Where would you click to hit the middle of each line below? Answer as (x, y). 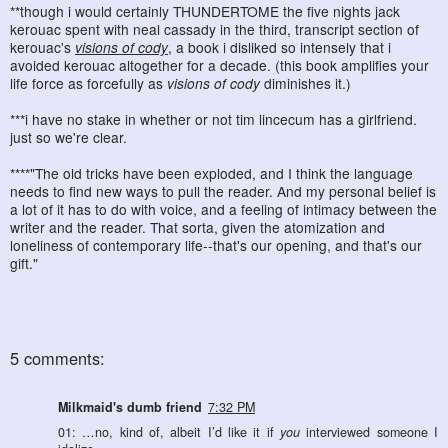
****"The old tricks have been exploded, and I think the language (211, 172)
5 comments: (57, 358)
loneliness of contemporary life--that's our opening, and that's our (216, 244)
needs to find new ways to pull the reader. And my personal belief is (223, 190)
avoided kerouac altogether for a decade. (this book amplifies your (219, 64)
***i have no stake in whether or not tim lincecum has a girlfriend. (213, 118)
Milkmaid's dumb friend (130, 406)
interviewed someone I (369, 431)
